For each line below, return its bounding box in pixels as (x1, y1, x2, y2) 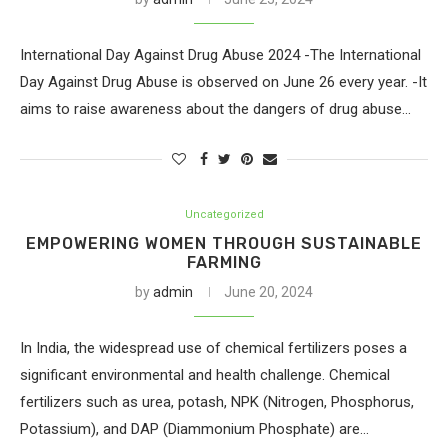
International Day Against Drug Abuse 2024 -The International (20, 46, 421, 64)
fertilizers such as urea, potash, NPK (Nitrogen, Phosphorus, (20, 393, 414, 411)
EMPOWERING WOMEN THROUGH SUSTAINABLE (26, 234, 422, 253)
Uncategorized (184, 208, 264, 221)
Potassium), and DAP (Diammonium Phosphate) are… (20, 420, 369, 438)
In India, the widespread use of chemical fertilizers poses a (20, 339, 407, 357)
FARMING (186, 253, 262, 272)
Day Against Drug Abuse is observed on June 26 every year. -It (20, 73, 427, 91)
